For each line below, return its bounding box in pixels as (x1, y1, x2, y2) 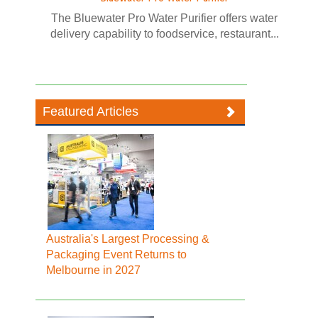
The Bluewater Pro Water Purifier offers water (51, 12, 278, 24)
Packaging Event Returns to (46, 248, 187, 261)
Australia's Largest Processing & (46, 233, 210, 245)
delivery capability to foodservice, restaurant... (50, 28, 279, 40)
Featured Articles (43, 104, 139, 119)
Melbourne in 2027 (46, 264, 141, 276)
